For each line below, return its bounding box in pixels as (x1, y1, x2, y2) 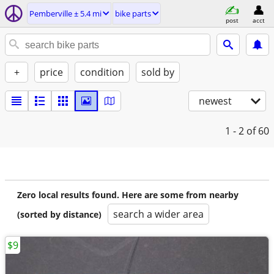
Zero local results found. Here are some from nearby (17, 189, 239, 201)
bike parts (115, 8, 151, 19)
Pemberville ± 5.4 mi (29, 8, 102, 19)
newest (199, 94, 232, 108)
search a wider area (113, 207, 204, 221)
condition (80, 65, 124, 79)
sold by (141, 65, 174, 79)
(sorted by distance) (17, 209, 102, 220)
